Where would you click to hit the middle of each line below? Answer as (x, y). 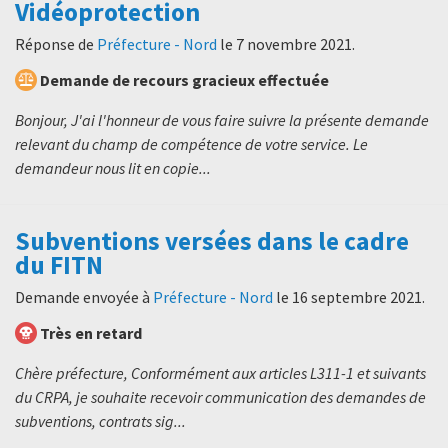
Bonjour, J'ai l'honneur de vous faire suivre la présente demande (222, 119)
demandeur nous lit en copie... (113, 167)
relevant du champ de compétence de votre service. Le (191, 143)
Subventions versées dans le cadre (212, 240)
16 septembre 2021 (357, 297)
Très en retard (91, 333)
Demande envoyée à (84, 297)
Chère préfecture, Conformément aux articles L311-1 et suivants (220, 373)
